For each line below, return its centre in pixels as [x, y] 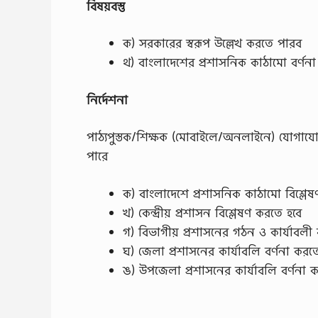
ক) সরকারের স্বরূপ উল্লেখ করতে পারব [212, 43]
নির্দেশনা [107, 99]
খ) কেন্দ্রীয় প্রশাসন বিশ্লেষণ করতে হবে [212, 212]
